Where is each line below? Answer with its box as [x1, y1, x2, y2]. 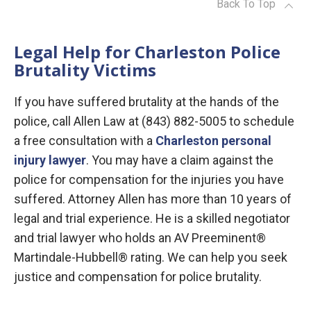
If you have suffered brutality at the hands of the [14, 94, 279, 110]
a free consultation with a [14, 133, 155, 149]
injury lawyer [14, 153, 86, 168]
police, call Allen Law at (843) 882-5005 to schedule [14, 114, 294, 129]
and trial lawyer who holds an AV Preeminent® [14, 230, 266, 246]
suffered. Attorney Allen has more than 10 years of [14, 192, 292, 207]
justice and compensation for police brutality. [14, 269, 262, 285]
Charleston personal [155, 133, 271, 149]
